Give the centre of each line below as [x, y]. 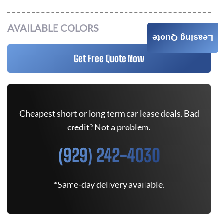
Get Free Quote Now [109, 58]
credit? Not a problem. [109, 127]
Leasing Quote [183, 38]
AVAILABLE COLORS [53, 28]
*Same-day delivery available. [109, 184]
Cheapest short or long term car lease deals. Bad [109, 113]
